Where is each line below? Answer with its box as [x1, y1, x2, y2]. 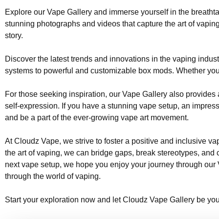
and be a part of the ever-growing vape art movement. [5, 113, 189, 122]
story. [5, 31, 23, 40]
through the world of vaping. [5, 172, 101, 180]
